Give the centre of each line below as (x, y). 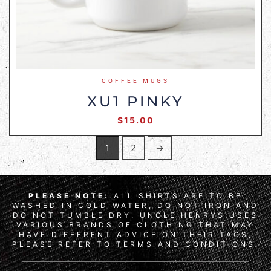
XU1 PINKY (135, 101)
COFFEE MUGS (135, 80)
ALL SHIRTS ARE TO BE (176, 196)
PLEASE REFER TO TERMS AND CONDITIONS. (135, 244)
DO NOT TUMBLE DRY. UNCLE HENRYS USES (135, 215)
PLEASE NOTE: (69, 196)
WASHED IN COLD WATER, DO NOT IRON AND (135, 206)
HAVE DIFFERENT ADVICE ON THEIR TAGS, (135, 235)
